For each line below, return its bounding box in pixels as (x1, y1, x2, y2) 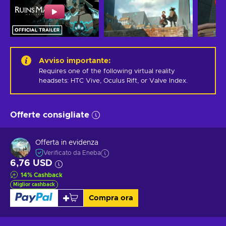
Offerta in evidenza (35, 139, 98, 147)
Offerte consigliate (10, 110, 89, 119)
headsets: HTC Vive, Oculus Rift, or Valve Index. (39, 77, 188, 84)
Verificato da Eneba (43, 150, 101, 156)
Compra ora (88, 194, 133, 202)
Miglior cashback (13, 182, 55, 187)
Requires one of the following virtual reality (39, 68, 175, 75)
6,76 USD (10, 158, 52, 168)
